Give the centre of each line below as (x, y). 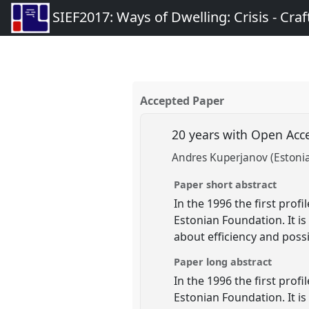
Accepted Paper (182, 101)
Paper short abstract (226, 184)
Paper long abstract (223, 261)
